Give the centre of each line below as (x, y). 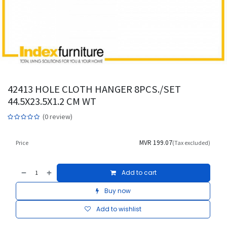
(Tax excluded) (191, 143)
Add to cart (139, 173)
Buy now (117, 191)
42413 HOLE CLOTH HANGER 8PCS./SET (94, 89)
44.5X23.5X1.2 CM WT (52, 102)
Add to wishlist (119, 209)
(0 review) (58, 117)
